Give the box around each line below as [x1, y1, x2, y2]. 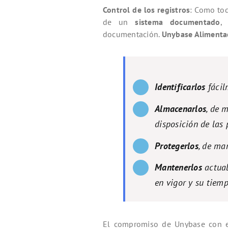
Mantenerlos [155, 161, 202, 174]
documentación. [103, 29, 162, 40]
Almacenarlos [155, 103, 207, 115]
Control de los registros [103, 5, 190, 15]
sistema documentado [135, 17, 220, 27]
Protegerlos [155, 139, 198, 152]
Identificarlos [155, 81, 206, 93]
